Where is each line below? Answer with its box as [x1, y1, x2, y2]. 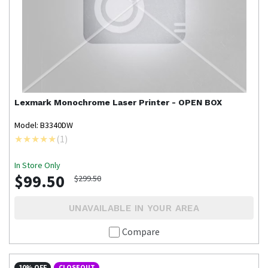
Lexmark [14, 98, 51, 108]
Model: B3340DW [14, 120, 73, 131]
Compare [121, 225, 160, 237]
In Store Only [14, 160, 60, 171]
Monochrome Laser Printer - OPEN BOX [54, 98, 222, 108]
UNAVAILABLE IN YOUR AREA [69, 202, 199, 214]
